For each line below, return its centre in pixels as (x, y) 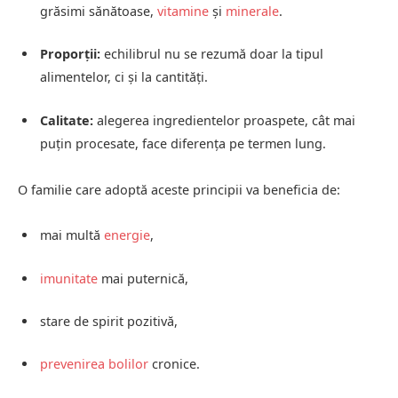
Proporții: (70, 54)
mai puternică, (143, 278)
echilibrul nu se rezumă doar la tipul (212, 54)
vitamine (183, 12)
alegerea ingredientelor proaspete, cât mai (224, 120)
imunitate (69, 278)
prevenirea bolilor (94, 363)
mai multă (72, 235)
